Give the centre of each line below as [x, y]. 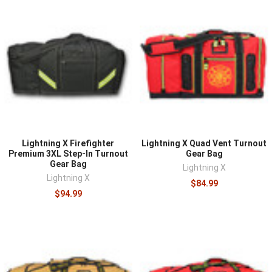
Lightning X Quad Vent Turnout [204, 143]
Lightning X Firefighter [68, 143]
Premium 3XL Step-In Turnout [68, 153]
